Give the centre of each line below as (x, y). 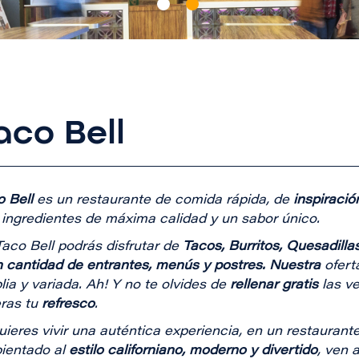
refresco (68, 305)
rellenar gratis (274, 286)
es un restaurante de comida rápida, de (163, 201)
